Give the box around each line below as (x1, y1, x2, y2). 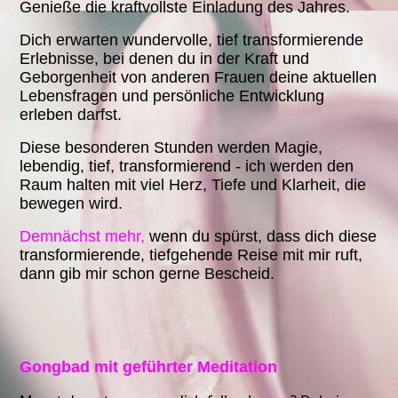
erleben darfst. (20, 106, 123, 124)
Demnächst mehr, (20, 227, 150, 246)
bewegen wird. (20, 195, 123, 213)
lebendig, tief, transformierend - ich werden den (20, 157, 354, 176)
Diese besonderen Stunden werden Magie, (20, 139, 323, 157)
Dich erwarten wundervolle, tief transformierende (20, 31, 364, 50)
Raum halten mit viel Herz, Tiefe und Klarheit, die (20, 176, 367, 195)
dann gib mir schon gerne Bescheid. (20, 265, 275, 283)
